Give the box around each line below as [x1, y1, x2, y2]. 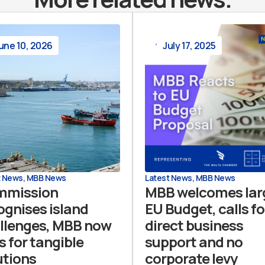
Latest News [145, 172, 192, 183]
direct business [145, 215, 243, 235]
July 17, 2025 [163, 39, 216, 52]
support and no [145, 232, 243, 251]
